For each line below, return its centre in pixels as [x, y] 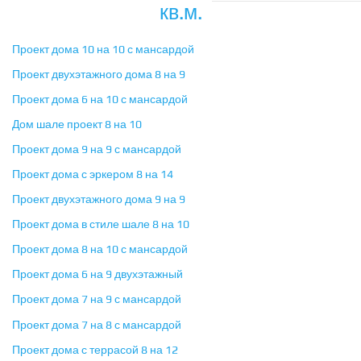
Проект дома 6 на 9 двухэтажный [98, 274]
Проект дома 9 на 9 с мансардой [97, 149]
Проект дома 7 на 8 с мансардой [97, 325]
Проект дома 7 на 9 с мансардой [97, 299]
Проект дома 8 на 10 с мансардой [100, 249]
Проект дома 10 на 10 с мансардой [103, 50]
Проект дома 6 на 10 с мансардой [100, 100]
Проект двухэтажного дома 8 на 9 [99, 75]
